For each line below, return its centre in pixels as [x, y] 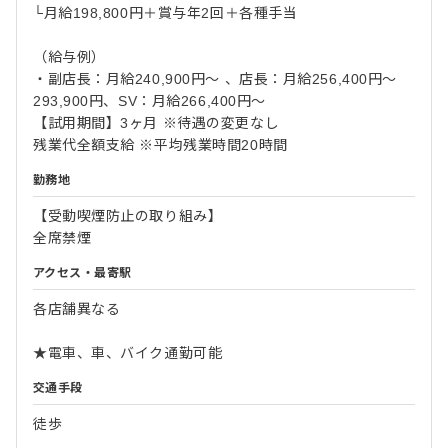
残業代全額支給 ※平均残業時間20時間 [160, 145]
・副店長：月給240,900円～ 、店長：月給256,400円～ [215, 79]
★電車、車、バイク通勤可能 [128, 353]
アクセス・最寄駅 [82, 273]
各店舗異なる [77, 309]
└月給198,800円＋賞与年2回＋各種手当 [165, 13]
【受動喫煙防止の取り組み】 [128, 216]
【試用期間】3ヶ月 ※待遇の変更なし [156, 123]
